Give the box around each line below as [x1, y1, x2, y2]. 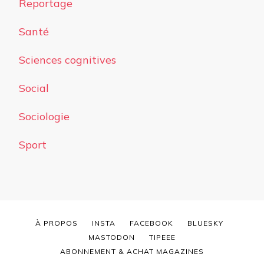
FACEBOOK [129, 218, 173, 227]
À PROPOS [35, 218, 78, 227]
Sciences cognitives [19, 52, 116, 67]
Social [19, 81, 49, 95]
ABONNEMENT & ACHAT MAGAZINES [60, 246, 204, 256]
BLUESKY [187, 218, 223, 227]
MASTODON [88, 232, 135, 242]
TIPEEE [149, 232, 176, 242]
